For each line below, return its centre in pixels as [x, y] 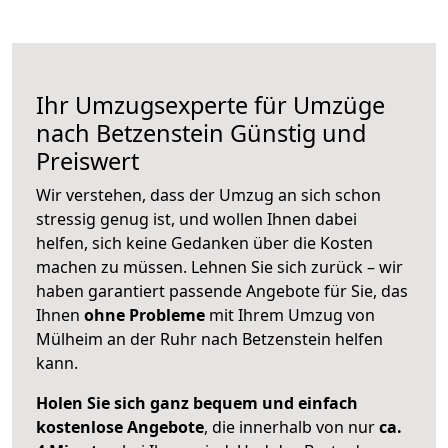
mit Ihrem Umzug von [290, 315]
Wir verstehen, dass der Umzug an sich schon [208, 195]
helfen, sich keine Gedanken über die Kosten [204, 243]
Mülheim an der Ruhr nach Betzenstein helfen [209, 339]
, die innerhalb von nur [291, 427]
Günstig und [295, 133]
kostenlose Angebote [120, 427]
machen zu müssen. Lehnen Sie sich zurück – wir [219, 267]
